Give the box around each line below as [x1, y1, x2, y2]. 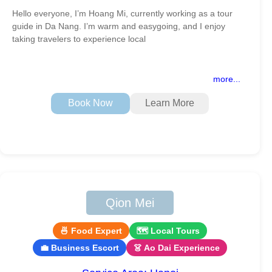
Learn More [144, 98, 194, 109]
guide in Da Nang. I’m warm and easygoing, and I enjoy [12, 21, 225, 31]
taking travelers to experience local [12, 33, 146, 44]
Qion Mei [106, 195, 154, 209]
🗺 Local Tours [137, 225, 200, 236]
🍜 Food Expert [60, 225, 122, 236]
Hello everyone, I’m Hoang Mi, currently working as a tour [12, 8, 233, 18]
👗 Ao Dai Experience [134, 242, 220, 253]
